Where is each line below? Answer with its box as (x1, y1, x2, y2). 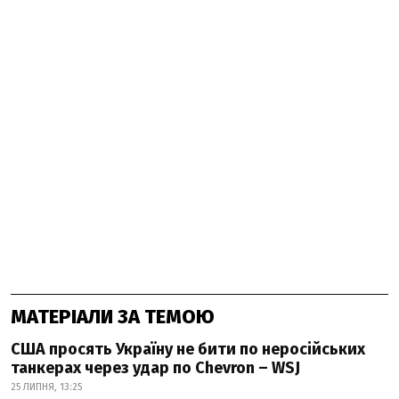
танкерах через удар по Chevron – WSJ (11, 358, 300, 379)
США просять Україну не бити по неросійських (11, 339, 365, 360)
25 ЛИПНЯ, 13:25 (11, 381, 82, 394)
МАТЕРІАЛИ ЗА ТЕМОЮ (11, 305, 215, 330)
